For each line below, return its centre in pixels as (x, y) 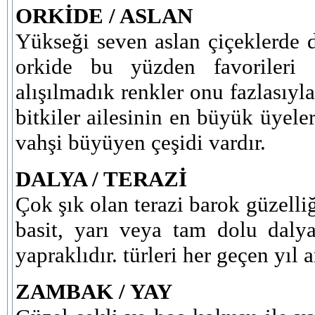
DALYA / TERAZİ (101, 179)
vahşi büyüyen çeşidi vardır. (141, 142)
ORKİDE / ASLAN (104, 16)
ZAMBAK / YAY (94, 291)
